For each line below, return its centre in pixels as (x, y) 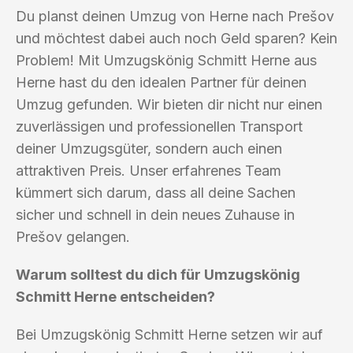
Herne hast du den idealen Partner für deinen (161, 82)
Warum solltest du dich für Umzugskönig (158, 274)
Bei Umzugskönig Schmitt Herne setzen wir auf (169, 334)
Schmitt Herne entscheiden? (115, 296)
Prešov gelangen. (73, 236)
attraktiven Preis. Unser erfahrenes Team (149, 170)
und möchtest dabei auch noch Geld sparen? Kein (176, 38)
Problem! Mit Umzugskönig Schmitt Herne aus (166, 60)
